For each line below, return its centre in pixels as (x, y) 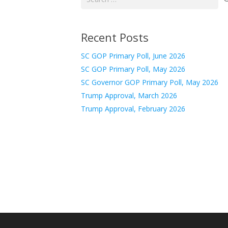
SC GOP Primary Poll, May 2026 (133, 69)
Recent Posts (115, 37)
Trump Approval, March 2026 (129, 96)
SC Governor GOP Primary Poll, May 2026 (150, 82)
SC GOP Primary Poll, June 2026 (133, 56)
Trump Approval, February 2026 (133, 109)
